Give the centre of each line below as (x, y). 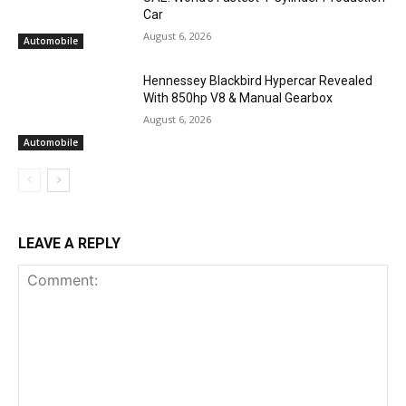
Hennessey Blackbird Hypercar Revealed (258, 81)
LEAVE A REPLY (69, 244)
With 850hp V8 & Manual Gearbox (238, 98)
